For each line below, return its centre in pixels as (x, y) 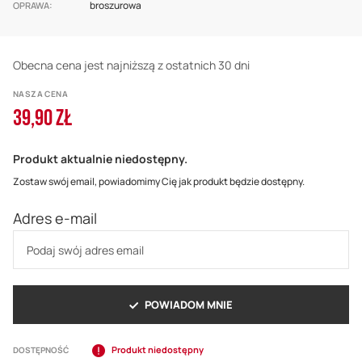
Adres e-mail (55, 219)
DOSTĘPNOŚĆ (41, 350)
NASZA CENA (40, 94)
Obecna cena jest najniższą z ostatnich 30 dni (131, 65)
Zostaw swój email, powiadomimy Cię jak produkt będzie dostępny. (159, 182)
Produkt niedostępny (158, 350)
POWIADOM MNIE (189, 305)
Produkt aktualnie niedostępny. (100, 159)
